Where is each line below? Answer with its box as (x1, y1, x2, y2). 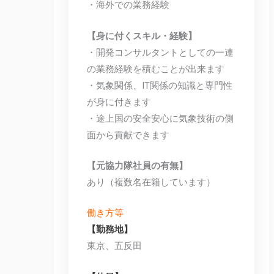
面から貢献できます (87, 129, 170, 141)
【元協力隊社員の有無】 (87, 160, 188, 171)
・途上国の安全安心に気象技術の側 (87, 113, 234, 124)
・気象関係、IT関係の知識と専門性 (87, 80, 233, 91)
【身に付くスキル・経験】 (87, 30, 198, 42)
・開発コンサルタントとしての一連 (87, 46, 234, 58)
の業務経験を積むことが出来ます (87, 63, 225, 75)
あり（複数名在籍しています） (87, 176, 216, 188)
